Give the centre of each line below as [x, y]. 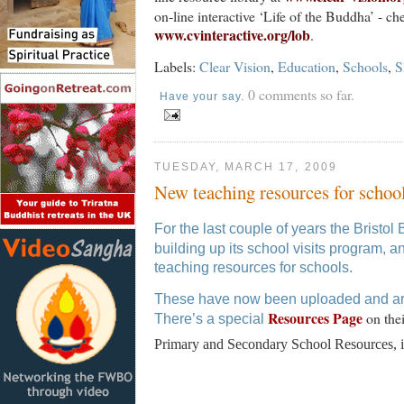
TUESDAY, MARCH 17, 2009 [246, 167]
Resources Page [317, 317]
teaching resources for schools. [253, 267]
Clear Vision [235, 67]
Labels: [177, 67]
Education [307, 67]
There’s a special [211, 318]
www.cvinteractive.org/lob [232, 35]
